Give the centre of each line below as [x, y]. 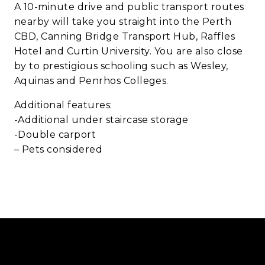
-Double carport [55, 135]
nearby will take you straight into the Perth [123, 22]
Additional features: [63, 105]
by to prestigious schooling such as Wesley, [121, 66]
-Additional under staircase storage [101, 120]
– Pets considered [59, 150]
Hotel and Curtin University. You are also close [129, 51]
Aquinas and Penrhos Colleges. [91, 81]
